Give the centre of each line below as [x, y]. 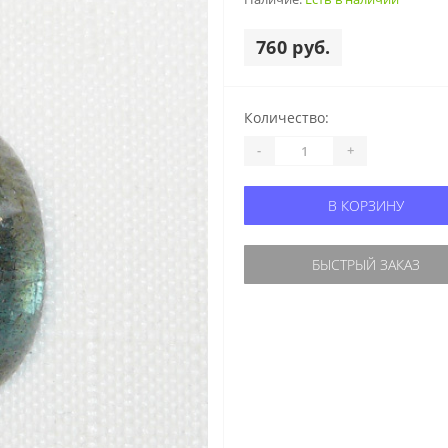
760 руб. [293, 46]
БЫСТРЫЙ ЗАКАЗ [365, 264]
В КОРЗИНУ [365, 205]
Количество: [286, 117]
